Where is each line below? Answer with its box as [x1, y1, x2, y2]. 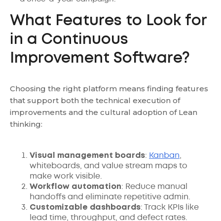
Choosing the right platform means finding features [10, 84, 208, 93]
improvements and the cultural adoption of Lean [10, 108, 197, 117]
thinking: [10, 119, 42, 129]
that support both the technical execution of [10, 96, 180, 105]
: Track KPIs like [141, 204, 199, 211]
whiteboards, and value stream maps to [30, 162, 187, 170]
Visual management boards [30, 152, 145, 159]
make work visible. [30, 173, 102, 180]
